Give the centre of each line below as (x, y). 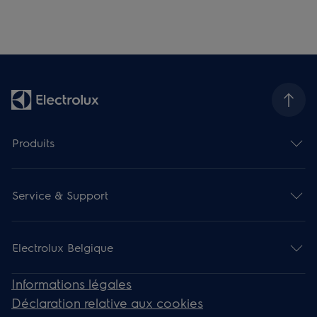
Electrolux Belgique (63, 248)
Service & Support (60, 195)
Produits (34, 143)
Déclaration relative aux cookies (108, 302)
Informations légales (72, 283)
